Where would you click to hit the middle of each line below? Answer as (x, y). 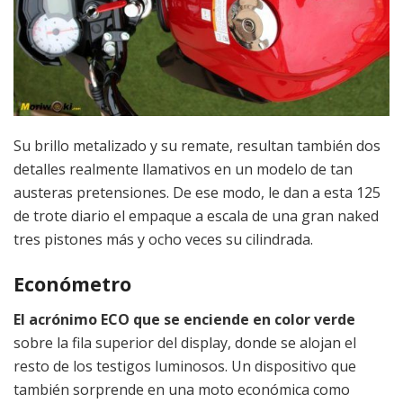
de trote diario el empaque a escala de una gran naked (196, 216)
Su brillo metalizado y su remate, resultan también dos (197, 146)
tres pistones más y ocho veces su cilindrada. (163, 240)
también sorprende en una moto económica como (182, 389)
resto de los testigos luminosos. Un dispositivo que (185, 366)
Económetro (72, 283)
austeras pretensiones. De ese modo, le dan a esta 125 (197, 193)
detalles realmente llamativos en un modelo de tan (183, 170)
